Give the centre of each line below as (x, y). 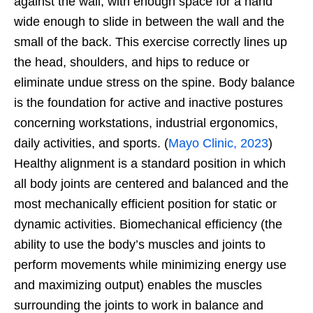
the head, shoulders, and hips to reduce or (132, 62)
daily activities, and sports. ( (91, 143)
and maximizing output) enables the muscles (138, 285)
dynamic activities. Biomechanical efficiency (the (148, 224)
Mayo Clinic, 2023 (218, 143)
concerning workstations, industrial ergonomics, (146, 123)
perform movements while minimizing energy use (150, 264)
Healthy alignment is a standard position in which (150, 163)
